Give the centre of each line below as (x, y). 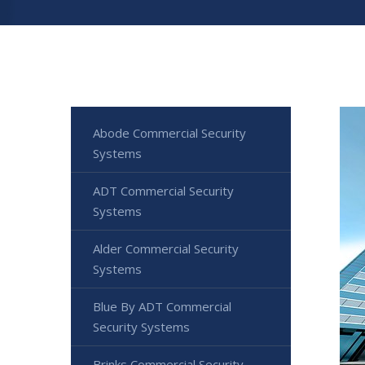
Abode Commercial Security (169, 133)
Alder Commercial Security (166, 248)
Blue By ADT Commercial (162, 306)
